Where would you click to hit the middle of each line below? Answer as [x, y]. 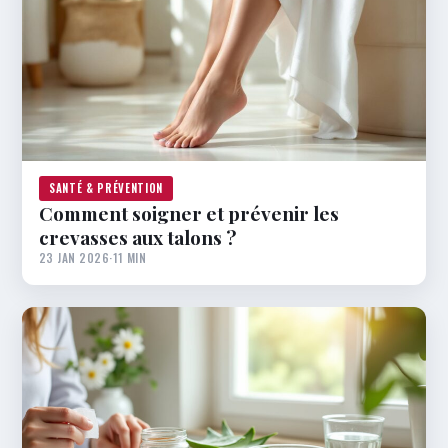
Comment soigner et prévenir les [189, 213]
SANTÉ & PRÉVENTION [106, 188]
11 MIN [129, 258]
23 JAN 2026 [74, 258]
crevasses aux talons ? [137, 237]
